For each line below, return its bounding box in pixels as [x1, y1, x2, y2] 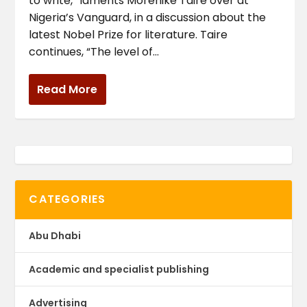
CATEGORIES [29, 191, 106, 207]
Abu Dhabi [29, 228, 82, 243]
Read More [37, 82, 98, 97]
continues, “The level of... [29, 44, 160, 60]
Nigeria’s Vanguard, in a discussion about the [29, 10, 267, 25]
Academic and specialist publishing [29, 262, 210, 276]
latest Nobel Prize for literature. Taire [29, 27, 228, 42]
